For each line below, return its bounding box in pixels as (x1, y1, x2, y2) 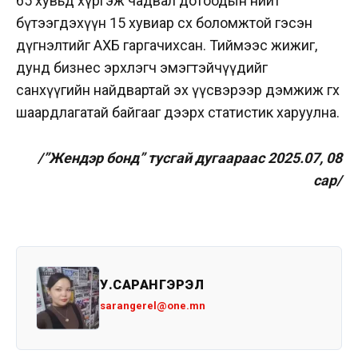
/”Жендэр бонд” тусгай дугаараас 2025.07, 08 (38, 149, 342, 166)
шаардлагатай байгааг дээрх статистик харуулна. (16, 103, 340, 121)
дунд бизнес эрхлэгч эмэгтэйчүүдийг (16, 58, 268, 76)
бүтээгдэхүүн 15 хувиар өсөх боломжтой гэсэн (16, 14, 312, 31)
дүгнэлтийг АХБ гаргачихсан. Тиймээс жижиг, (16, 36, 317, 54)
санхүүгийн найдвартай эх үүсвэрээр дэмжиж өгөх (16, 81, 340, 98)
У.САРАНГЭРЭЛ (100, 276, 204, 292)
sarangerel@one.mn (100, 299, 205, 312)
